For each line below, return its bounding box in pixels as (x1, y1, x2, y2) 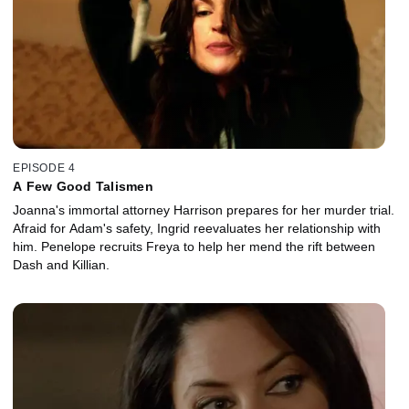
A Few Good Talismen (13, 179, 153, 194)
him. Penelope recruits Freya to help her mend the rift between (13, 239, 375, 255)
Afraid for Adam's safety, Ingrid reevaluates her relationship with (13, 221, 381, 236)
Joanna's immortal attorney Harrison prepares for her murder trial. (13, 203, 394, 218)
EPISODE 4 (13, 162, 76, 175)
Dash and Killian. (13, 257, 110, 273)
